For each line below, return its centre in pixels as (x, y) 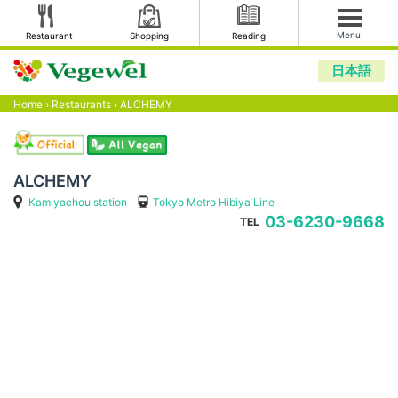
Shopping (149, 36)
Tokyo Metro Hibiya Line (213, 202)
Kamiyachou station (77, 202)
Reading (249, 36)
